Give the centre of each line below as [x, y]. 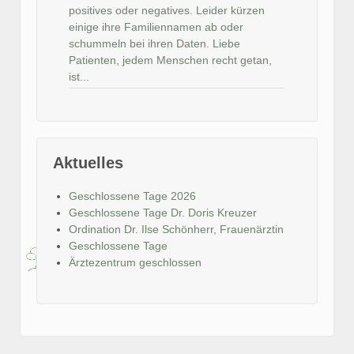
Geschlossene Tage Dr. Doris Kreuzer [163, 213]
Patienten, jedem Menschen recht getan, [170, 60]
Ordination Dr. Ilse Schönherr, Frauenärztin [176, 230]
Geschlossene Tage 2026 [132, 196]
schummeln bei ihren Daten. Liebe [154, 44]
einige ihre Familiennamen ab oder [156, 27]
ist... [79, 77]
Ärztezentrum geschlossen [135, 263]
